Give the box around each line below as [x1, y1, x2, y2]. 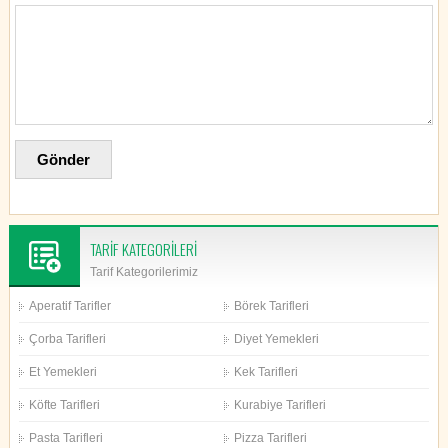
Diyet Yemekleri [233, 332, 319, 347]
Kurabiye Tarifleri [233, 398, 326, 413]
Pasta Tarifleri [29, 431, 104, 446]
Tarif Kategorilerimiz [89, 265, 198, 280]
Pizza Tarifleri [233, 431, 307, 446]
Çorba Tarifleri [29, 332, 107, 347]
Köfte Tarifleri [29, 398, 101, 413]
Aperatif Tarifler [29, 299, 112, 314]
